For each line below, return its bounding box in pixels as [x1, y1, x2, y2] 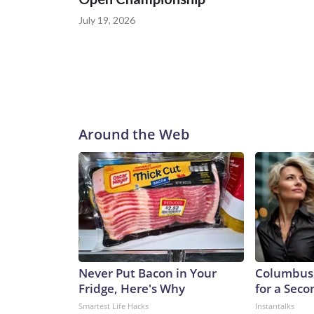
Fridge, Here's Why [78, 280, 185, 297]
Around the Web [78, 125, 189, 144]
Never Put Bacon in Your [78, 265, 217, 282]
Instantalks [255, 301, 294, 312]
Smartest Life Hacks [78, 301, 149, 312]
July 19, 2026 [78, 14, 135, 27]
